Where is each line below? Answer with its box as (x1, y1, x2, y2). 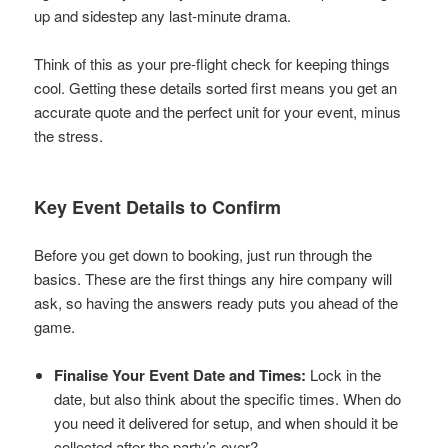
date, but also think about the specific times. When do (54, 387, 402, 409)
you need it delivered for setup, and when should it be (54, 411, 399, 433)
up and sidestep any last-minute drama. (34, 4, 292, 26)
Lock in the (306, 363, 382, 385)
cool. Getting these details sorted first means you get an (34, 76, 398, 98)
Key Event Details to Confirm (34, 193, 282, 220)
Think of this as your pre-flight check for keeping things (34, 52, 391, 74)
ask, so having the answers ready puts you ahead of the (34, 291, 399, 313)
